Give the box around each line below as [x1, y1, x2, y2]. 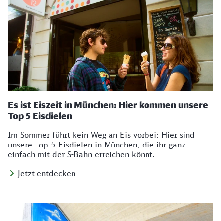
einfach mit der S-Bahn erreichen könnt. [8, 149, 155, 160]
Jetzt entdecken [18, 168, 75, 179]
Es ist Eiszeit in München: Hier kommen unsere [8, 99, 208, 110]
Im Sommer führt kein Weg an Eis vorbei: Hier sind [8, 130, 195, 140]
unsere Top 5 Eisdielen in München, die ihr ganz [8, 140, 185, 150]
